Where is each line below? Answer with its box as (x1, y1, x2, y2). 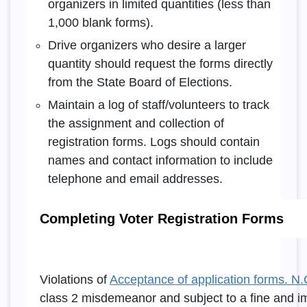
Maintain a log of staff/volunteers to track (47, 98, 269, 112)
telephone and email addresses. (47, 172, 223, 186)
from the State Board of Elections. (47, 75, 232, 90)
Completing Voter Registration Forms (39, 211, 284, 227)
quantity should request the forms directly (47, 57, 273, 71)
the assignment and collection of (47, 116, 224, 131)
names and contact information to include (47, 153, 273, 168)
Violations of (39, 273, 110, 287)
